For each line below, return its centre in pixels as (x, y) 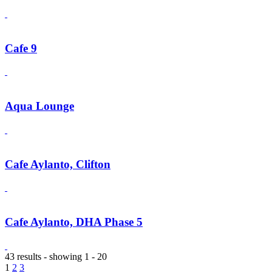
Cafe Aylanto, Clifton (58, 164)
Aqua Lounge (39, 106)
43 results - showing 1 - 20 (56, 256)
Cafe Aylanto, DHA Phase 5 (74, 222)
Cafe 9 (21, 48)
